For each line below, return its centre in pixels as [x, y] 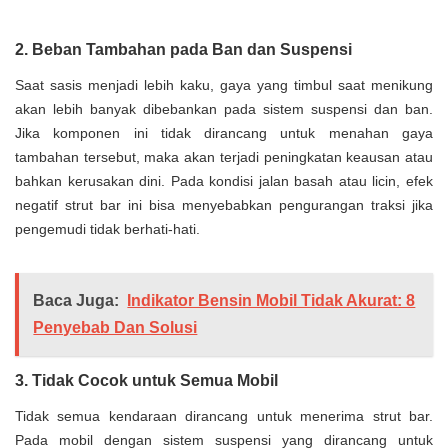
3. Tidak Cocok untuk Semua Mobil [146, 381]
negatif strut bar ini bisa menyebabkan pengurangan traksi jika [224, 205]
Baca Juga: [76, 301]
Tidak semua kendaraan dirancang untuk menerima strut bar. [224, 416]
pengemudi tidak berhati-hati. [107, 229]
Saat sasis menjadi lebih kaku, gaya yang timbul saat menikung [224, 85]
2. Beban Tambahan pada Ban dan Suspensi [183, 50]
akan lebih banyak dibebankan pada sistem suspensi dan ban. [224, 109]
